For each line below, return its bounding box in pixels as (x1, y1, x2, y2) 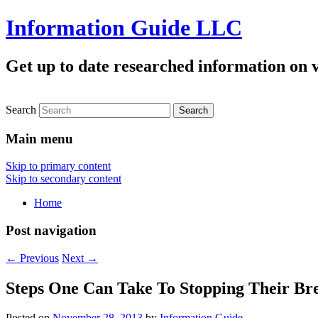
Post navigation (6, 222, 97, 238)
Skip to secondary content (6, 172, 121, 185)
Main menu (6, 131, 73, 146)
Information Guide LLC (6, 15, 242, 41)
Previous (17, 251, 59, 264)
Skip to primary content (6, 160, 111, 172)
